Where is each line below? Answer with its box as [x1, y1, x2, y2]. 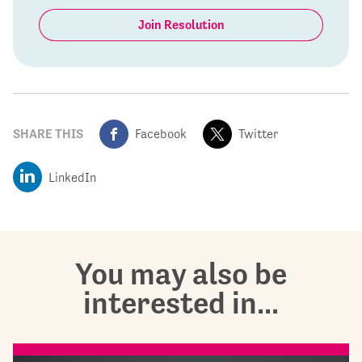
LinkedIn [48, 170, 96, 186]
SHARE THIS [13, 126, 83, 142]
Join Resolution [137, 17, 225, 33]
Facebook [135, 126, 187, 142]
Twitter [238, 126, 278, 142]
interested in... [83, 285, 279, 322]
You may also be [75, 256, 287, 293]
